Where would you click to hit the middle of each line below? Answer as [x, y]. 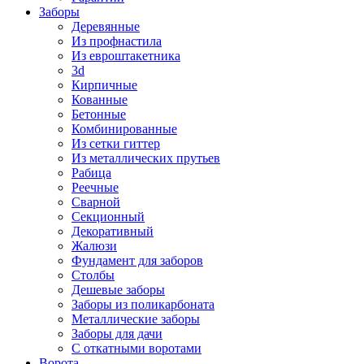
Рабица [91, 173]
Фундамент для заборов [137, 260]
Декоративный [113, 231]
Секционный [108, 217]
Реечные [95, 187]
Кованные [100, 100]
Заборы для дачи [117, 334]
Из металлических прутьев [146, 158]
